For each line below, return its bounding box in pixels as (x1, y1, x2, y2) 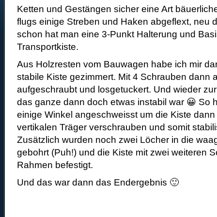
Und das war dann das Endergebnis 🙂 (17, 177, 179, 187)
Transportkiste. (17, 42, 78, 52)
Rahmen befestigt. (17, 160, 93, 170)
